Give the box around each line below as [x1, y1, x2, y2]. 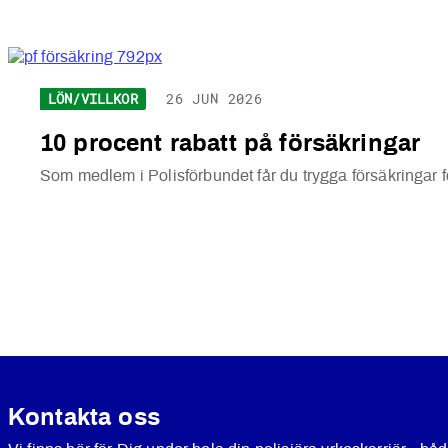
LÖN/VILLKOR [48, 89, 138, 109]
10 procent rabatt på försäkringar [40, 132, 421, 157]
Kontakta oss [8, 406, 160, 431]
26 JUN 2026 [165, 89, 263, 109]
